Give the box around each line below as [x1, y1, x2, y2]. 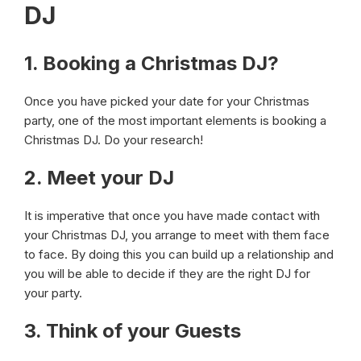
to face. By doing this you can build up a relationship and [24, 247, 334, 262]
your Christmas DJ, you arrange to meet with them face [24, 227, 330, 243]
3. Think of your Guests [24, 319, 241, 342]
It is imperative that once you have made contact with [24, 208, 320, 223]
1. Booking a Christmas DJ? [24, 52, 279, 75]
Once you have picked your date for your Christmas [24, 93, 309, 109]
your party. [24, 285, 82, 301]
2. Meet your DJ [24, 166, 174, 189]
